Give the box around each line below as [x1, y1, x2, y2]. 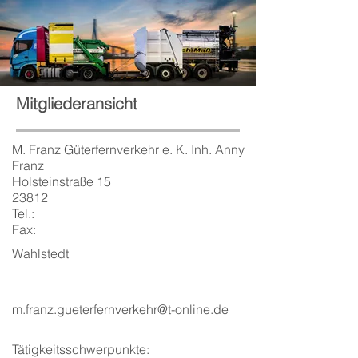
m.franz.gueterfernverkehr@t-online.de [12, 301, 229, 317]
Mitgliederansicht [16, 93, 137, 113]
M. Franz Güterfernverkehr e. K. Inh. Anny [12, 141, 245, 157]
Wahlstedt [12, 245, 69, 261]
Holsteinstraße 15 [12, 173, 111, 189]
